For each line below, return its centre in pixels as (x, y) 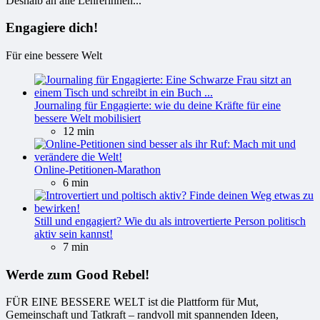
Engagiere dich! (52, 28)
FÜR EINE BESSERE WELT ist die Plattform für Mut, (132, 302)
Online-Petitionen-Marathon (97, 169)
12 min (79, 131)
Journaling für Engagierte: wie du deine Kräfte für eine (157, 105)
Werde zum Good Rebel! (77, 274)
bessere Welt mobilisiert (87, 118)
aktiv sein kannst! (74, 234)
